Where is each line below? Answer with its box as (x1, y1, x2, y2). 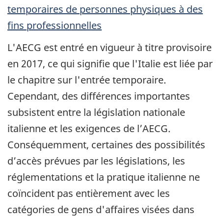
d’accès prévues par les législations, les (7, 154, 185, 167)
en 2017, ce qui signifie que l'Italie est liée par (7, 56, 213, 70)
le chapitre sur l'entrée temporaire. (7, 73, 166, 86)
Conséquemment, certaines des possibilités (7, 137, 205, 151)
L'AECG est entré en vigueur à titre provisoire (7, 40, 212, 54)
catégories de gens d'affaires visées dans (7, 202, 194, 216)
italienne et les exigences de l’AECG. (7, 121, 170, 135)
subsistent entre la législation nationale (7, 105, 185, 119)
